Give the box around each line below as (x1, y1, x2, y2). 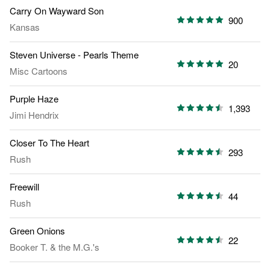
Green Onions (10, 224, 65, 237)
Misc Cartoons (10, 64, 67, 78)
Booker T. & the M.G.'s (10, 240, 99, 254)
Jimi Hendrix (10, 108, 59, 122)
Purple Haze (10, 92, 58, 105)
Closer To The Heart (10, 136, 89, 149)
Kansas (10, 20, 40, 34)
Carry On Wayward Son (10, 4, 104, 17)
